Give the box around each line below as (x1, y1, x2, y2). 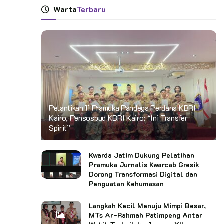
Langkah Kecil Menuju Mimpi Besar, (89, 200, 206, 210)
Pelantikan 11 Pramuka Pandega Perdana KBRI (49, 102, 196, 113)
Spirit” (49, 122, 70, 133)
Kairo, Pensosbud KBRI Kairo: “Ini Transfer (49, 112, 188, 123)
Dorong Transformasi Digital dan (89, 169, 197, 179)
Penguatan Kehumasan (89, 178, 164, 188)
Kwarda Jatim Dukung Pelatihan (89, 150, 194, 160)
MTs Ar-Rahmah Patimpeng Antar (89, 210, 202, 220)
